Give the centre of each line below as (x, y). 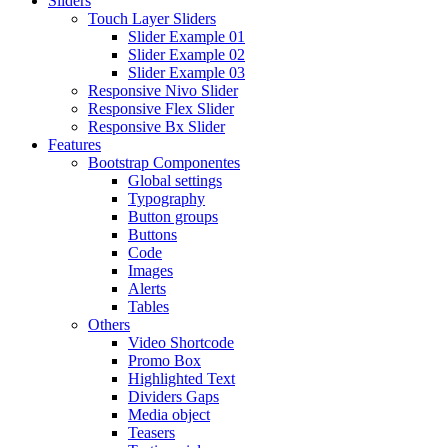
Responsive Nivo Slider (163, 90)
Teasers (151, 432)
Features (74, 144)
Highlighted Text (181, 378)
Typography (166, 198)
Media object (169, 414)
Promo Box (164, 360)
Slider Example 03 (186, 72)
